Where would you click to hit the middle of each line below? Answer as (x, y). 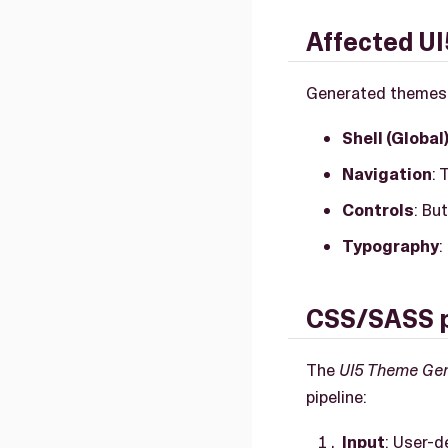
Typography (390, 245)
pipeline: (336, 396)
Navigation (387, 173)
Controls (378, 209)
